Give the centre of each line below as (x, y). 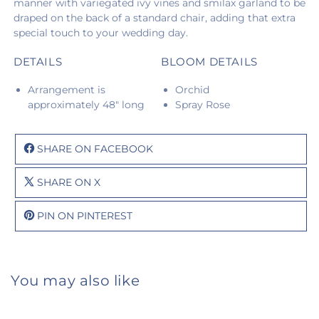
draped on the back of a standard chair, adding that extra (155, 18)
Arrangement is (67, 89)
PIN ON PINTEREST (85, 215)
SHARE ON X (69, 182)
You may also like (75, 280)
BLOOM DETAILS (209, 61)
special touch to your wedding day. (101, 33)
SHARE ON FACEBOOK (95, 148)
